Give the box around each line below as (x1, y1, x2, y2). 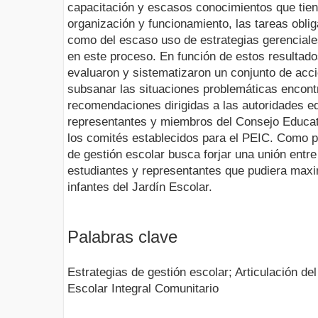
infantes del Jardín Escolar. (67, 180, 212, 194)
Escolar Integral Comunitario (67, 282, 219, 296)
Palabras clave (67, 226, 177, 246)
